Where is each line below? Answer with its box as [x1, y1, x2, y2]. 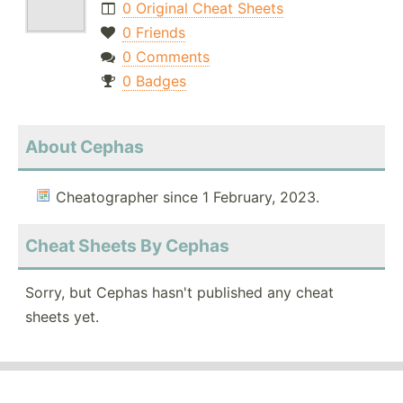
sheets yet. [25, 308, 99, 327]
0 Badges [121, 72, 186, 91]
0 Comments [121, 48, 210, 67]
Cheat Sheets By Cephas [25, 235, 229, 257]
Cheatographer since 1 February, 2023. [56, 188, 319, 207]
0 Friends [121, 23, 185, 42]
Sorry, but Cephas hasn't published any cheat [25, 283, 334, 302]
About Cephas [25, 136, 144, 158]
